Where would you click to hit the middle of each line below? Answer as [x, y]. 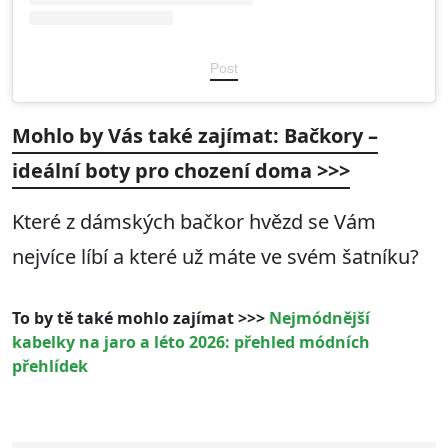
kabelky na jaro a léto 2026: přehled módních [191, 341]
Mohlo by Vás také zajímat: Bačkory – [195, 135]
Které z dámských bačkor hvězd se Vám [194, 221]
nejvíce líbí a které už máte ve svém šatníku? [215, 256]
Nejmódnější [319, 317]
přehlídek [50, 365]
